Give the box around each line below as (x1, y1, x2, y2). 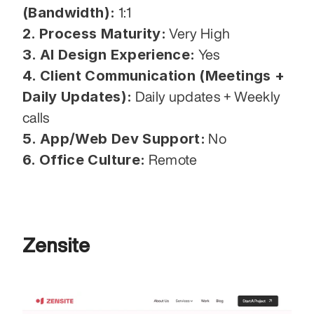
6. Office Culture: (22, 151, 146, 168)
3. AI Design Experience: (22, 46, 196, 63)
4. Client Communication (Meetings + (22, 67, 285, 84)
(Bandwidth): (22, 4, 116, 21)
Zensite (22, 234, 90, 255)
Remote (145, 151, 198, 167)
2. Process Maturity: (22, 25, 166, 42)
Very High (166, 25, 231, 41)
